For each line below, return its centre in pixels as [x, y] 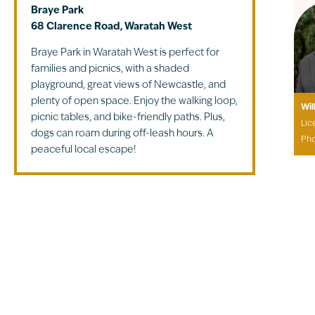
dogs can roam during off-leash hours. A [122, 134]
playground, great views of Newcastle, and [128, 85]
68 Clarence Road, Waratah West [111, 27]
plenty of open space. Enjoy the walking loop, [134, 101]
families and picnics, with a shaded [110, 69]
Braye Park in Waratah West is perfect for [125, 53]
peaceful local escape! [83, 150]
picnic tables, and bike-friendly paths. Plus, [128, 117]
